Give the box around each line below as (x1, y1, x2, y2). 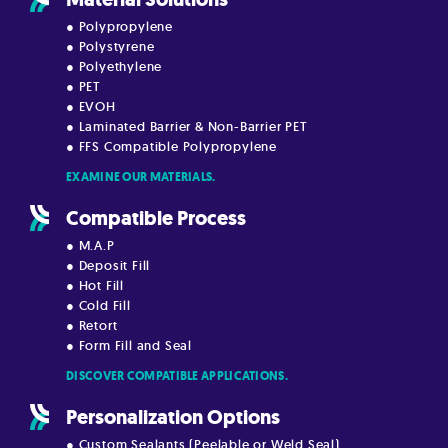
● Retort (66, 316, 118, 334)
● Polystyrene (66, 37, 155, 55)
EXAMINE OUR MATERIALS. (66, 168, 216, 185)
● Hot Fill (66, 276, 124, 294)
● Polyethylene (66, 57, 163, 75)
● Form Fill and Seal (66, 336, 193, 354)
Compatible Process (66, 204, 246, 232)
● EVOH (66, 97, 116, 115)
